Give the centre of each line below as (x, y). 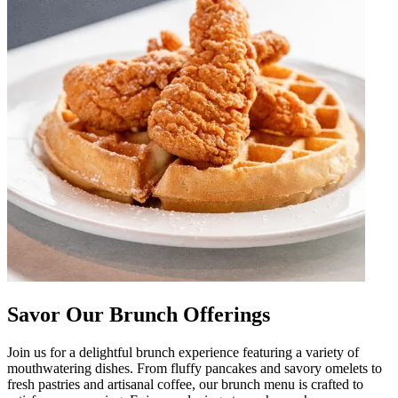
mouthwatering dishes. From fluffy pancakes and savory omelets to (195, 368)
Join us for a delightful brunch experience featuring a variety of (183, 352)
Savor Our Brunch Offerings (139, 314)
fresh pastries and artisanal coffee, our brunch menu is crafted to (185, 384)
